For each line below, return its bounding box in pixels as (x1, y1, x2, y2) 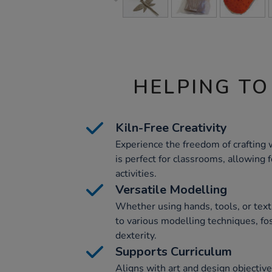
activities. (115, 167, 157, 181)
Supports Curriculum (115, 243, 232, 260)
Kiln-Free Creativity (115, 120, 227, 137)
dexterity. (115, 229, 157, 243)
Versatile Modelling (115, 182, 227, 199)
